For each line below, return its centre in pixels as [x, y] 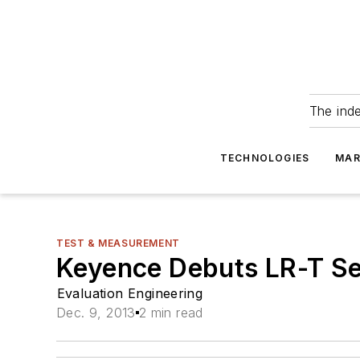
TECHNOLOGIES [265, 158]
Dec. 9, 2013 [96, 313]
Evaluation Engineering [130, 293]
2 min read [171, 313]
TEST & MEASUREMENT [118, 243]
